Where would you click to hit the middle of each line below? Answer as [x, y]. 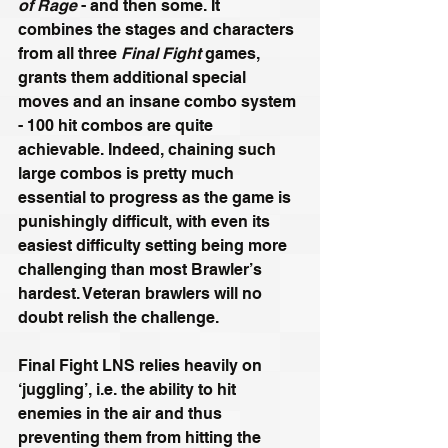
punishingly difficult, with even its [146, 222]
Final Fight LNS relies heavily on [142, 366]
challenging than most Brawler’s [142, 270]
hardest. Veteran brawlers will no [142, 294]
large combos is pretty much [128, 174]
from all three [69, 54]
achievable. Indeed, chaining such [149, 150]
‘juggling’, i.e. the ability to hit [129, 390]
